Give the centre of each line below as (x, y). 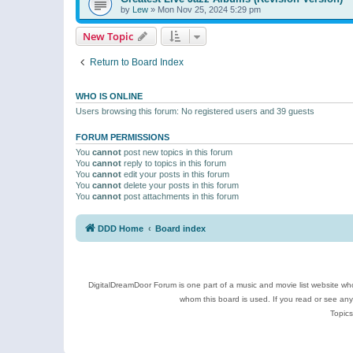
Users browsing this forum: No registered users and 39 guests (195, 111)
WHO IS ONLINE (109, 96)
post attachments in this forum (180, 196)
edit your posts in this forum (175, 174)
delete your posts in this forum (180, 185)
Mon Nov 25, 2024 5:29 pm (209, 9)
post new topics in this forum (177, 152)
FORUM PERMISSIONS (123, 137)
